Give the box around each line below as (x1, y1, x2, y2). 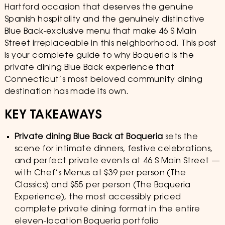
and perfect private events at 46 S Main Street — (14, 157, 220, 165)
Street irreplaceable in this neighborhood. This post (4, 40, 217, 48)
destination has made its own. (4, 88, 129, 96)
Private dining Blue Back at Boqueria (14, 133, 163, 141)
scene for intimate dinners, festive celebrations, (14, 145, 213, 153)
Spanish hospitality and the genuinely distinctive (4, 16, 205, 24)
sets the (163, 133, 198, 141)
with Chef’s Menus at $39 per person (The (14, 169, 186, 177)
